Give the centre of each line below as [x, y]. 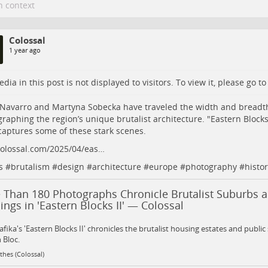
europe [163, 167]
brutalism [30, 167]
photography [211, 167]
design [71, 167]
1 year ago [25, 50]
